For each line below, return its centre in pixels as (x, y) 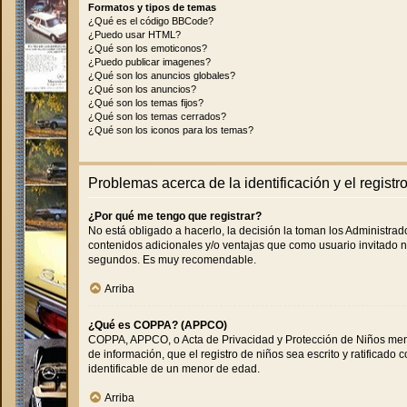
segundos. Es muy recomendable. (172, 260)
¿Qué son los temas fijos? (146, 103)
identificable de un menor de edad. (174, 369)
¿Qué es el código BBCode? (151, 21)
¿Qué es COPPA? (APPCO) (158, 326)
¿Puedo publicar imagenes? (149, 62)
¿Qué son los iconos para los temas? (171, 130)
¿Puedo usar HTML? (134, 35)
